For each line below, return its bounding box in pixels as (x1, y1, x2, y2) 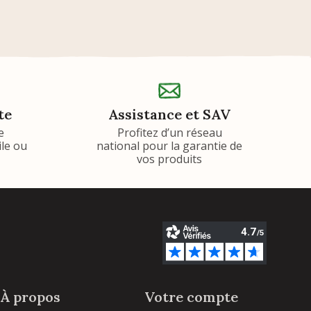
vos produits (137, 151, 202, 167)
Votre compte (144, 287, 238, 305)
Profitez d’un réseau (117, 124, 222, 140)
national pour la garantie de (96, 137, 242, 153)
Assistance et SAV (108, 105, 230, 123)
